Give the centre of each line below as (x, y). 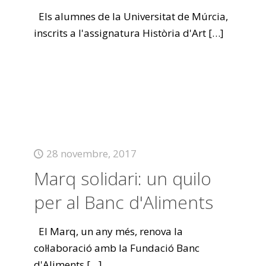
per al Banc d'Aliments (123, 202)
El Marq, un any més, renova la (108, 231)
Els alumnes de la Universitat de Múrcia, (131, 16)
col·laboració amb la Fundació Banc (116, 248)
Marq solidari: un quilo (122, 178)
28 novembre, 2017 (91, 153)
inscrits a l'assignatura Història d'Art (120, 33)
